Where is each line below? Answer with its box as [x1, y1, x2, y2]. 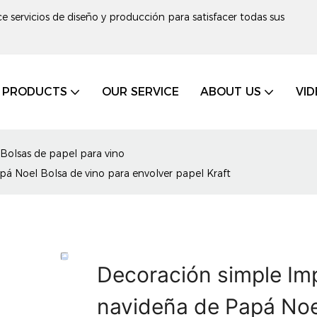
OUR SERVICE [101, 85, 179, 98]
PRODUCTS [1, 85, 67, 98]
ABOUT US [200, 85, 261, 98]
